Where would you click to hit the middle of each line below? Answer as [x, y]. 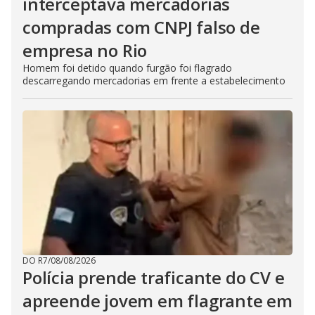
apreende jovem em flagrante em [157, 300]
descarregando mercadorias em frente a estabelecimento [154, 80]
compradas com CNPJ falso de [141, 27]
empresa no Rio [85, 50]
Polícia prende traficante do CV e [154, 277]
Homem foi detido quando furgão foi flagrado [127, 67]
